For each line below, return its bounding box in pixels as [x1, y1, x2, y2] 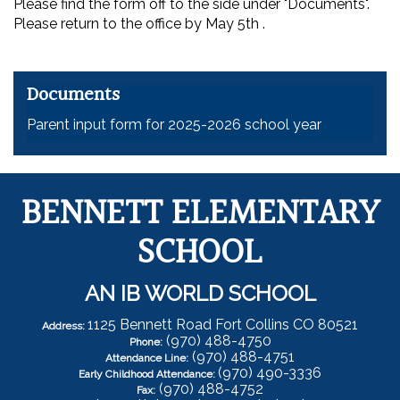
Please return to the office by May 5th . [13, 15, 265, 33]
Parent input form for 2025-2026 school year [27, 116, 321, 134]
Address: [42, 320, 87, 333]
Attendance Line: [105, 352, 188, 365]
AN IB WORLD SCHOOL [84, 280, 316, 307]
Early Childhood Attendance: [79, 368, 218, 381]
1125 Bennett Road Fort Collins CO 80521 [87, 316, 358, 334]
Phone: [129, 336, 162, 349]
